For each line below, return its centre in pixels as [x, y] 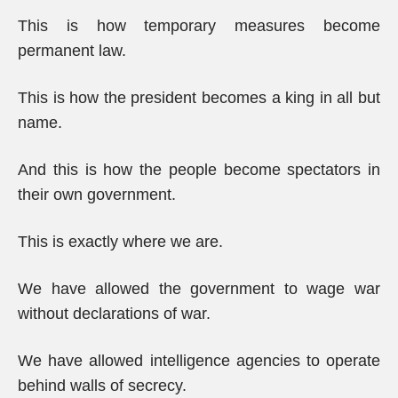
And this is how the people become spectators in [199, 170]
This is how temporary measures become [199, 26]
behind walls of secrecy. [102, 386]
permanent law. [72, 51]
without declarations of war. [114, 314]
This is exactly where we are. [120, 242]
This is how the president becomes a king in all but [199, 98]
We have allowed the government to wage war [199, 289]
